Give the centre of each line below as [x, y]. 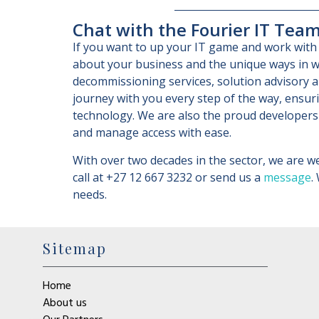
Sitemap [75, 248]
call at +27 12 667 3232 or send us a [168, 177]
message [287, 177]
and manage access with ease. [152, 133]
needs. [90, 194]
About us [65, 303]
